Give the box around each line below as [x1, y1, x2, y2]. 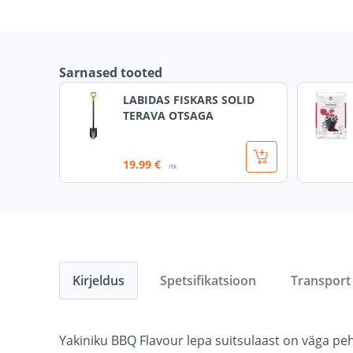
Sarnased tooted [59, 64, 162, 82]
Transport [291, 272, 351, 290]
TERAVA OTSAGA [123, 108, 214, 124]
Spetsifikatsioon [160, 272, 256, 290]
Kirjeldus [72, 272, 124, 290]
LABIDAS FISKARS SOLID [123, 92, 255, 108]
